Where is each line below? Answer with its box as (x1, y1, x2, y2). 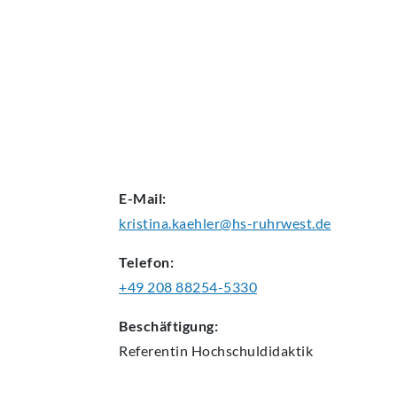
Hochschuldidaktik (191, 342, 313, 360)
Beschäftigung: (119, 317, 218, 335)
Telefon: (119, 253, 174, 271)
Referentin (119, 342, 191, 360)
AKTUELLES (119, 8, 192, 24)
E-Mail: (119, 190, 167, 207)
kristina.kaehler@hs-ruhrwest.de (119, 214, 331, 232)
